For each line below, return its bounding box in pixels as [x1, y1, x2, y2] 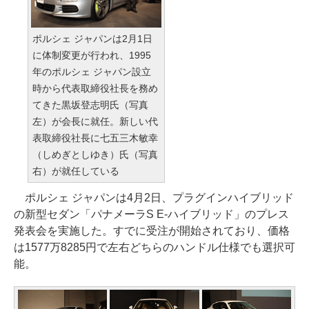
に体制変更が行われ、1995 [32, 50, 151, 61]
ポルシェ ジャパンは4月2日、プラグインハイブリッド [14, 192, 294, 203]
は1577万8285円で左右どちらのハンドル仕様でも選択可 [14, 241, 295, 253]
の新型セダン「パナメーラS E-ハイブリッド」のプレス [14, 208, 289, 220]
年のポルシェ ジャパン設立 [32, 66, 151, 77]
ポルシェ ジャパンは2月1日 [32, 33, 152, 44]
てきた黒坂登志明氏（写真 [32, 99, 148, 110]
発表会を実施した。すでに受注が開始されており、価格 [14, 225, 290, 237]
